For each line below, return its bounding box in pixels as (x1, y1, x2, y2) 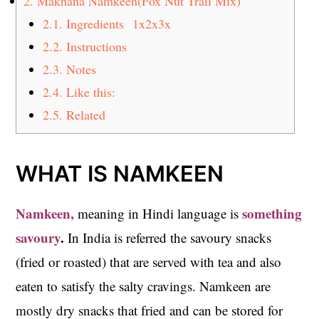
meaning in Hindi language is (78, 204, 243, 222)
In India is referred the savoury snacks (64, 228, 272, 246)
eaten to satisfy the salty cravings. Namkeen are (16, 276, 271, 295)
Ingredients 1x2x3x (63, 14, 172, 32)
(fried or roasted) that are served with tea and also (16, 252, 282, 271)
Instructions (63, 37, 132, 55)
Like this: (63, 83, 116, 100)
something (242, 203, 303, 223)
